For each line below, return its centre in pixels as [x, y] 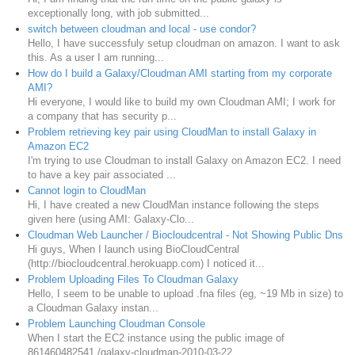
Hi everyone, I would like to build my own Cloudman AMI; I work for [181, 102]
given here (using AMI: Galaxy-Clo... [111, 219]
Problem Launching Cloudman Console [116, 324]
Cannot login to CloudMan [87, 191]
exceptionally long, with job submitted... [118, 13]
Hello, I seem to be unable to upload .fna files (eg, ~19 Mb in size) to [185, 294]
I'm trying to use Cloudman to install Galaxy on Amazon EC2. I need [184, 161]
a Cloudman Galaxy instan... [93, 308]
